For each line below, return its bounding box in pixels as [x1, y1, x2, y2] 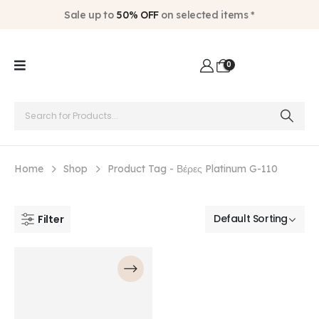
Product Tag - [108, 162, 177, 175]
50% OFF [116, 9, 159, 21]
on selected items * [158, 9, 255, 21]
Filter [38, 211, 64, 226]
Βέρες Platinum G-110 [177, 162, 278, 175]
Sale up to [64, 9, 117, 21]
